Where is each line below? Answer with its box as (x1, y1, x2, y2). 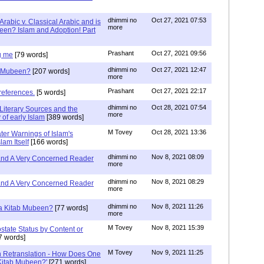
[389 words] (45, 113, 84, 121)
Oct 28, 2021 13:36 (151, 128, 206, 136)
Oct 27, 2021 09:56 (151, 49, 206, 57)
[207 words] (31, 67, 70, 75)
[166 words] (29, 137, 68, 146)
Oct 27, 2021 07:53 (151, 16, 206, 24)
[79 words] (13, 50, 48, 59)
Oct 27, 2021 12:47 (151, 65, 206, 73)
